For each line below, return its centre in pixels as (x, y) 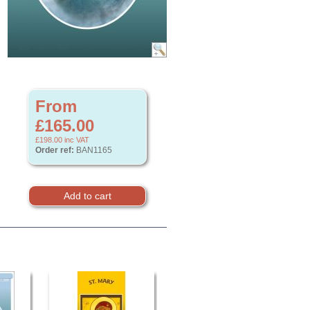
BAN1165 (93, 150)
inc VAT (76, 140)
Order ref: (55, 150)
